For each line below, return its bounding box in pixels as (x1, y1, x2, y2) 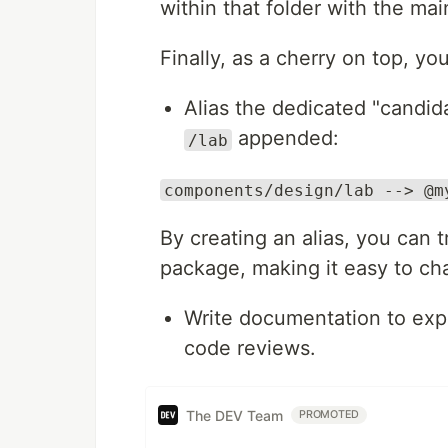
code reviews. (184, 336, 316, 361)
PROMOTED (299, 408, 360, 422)
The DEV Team (186, 406, 283, 424)
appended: (232, 126, 339, 151)
